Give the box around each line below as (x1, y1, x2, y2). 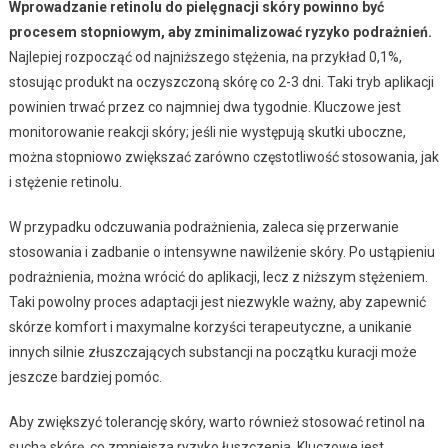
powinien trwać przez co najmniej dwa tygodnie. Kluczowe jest (8, 98, 401, 115)
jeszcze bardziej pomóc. (8, 368, 162, 385)
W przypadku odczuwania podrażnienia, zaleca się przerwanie (8, 218, 399, 235)
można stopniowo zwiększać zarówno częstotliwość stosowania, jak (8, 148, 439, 165)
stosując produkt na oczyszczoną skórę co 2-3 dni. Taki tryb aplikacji (8, 73, 434, 90)
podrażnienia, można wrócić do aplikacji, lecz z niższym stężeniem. (8, 268, 428, 285)
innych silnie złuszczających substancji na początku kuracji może (8, 343, 417, 360)
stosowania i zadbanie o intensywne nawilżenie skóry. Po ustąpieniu (8, 243, 435, 260)
